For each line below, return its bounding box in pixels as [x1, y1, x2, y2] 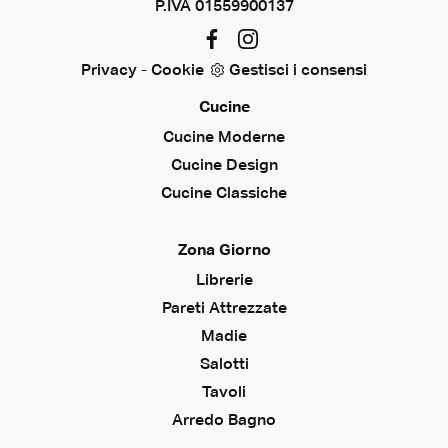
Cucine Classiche [161, 186, 287, 203]
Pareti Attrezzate [161, 301, 287, 318]
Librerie [195, 273, 253, 290]
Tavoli [202, 385, 246, 402]
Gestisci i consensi [229, 63, 367, 80]
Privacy [81, 63, 137, 80]
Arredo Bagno [172, 413, 276, 430]
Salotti [199, 357, 249, 374]
